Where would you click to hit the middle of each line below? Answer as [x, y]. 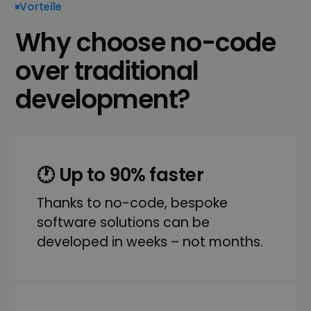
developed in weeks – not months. [150, 242]
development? [103, 100]
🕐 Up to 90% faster [120, 175]
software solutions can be [123, 222]
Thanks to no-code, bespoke [132, 203]
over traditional [107, 72]
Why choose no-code [145, 43]
